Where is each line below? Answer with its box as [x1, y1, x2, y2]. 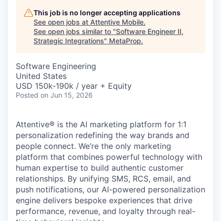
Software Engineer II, [116, 27, 184, 36]
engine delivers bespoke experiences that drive [16, 195, 192, 205]
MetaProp [109, 37, 141, 45]
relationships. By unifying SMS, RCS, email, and [16, 174, 191, 184]
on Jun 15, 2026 [40, 91, 93, 99]
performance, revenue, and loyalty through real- [16, 206, 195, 216]
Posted [16, 91, 38, 99]
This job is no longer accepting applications [34, 8, 181, 17]
